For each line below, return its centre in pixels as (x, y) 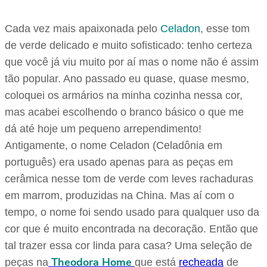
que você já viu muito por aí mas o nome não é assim (132, 62)
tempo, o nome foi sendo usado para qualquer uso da (132, 212)
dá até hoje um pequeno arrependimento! (103, 129)
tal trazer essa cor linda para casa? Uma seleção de (128, 246)
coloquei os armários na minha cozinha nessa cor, (124, 96)
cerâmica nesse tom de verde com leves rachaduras (129, 179)
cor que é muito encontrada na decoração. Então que (131, 229)
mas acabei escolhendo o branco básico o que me (124, 112)
